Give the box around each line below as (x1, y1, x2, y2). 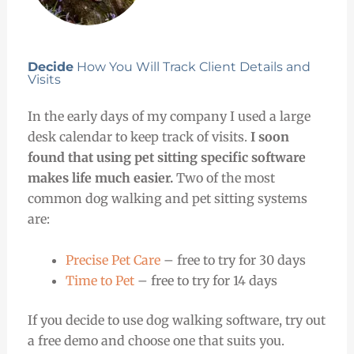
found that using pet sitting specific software (27, 149, 306, 166)
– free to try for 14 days (134, 272, 277, 288)
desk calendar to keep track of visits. (27, 129, 250, 145)
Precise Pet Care (65, 251, 160, 268)
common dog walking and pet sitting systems (27, 190, 307, 207)
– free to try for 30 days (160, 251, 306, 268)
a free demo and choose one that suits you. (27, 332, 284, 348)
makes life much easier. (27, 170, 173, 186)
